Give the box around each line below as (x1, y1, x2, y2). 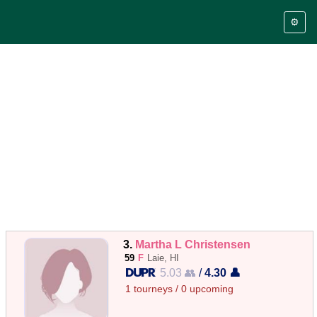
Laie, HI (147, 253, 180, 263)
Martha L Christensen (135, 238, 251, 250)
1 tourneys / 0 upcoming (125, 284, 234, 294)
